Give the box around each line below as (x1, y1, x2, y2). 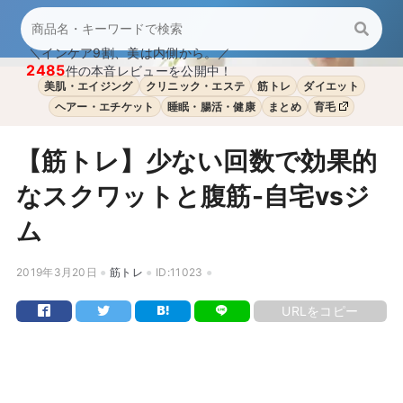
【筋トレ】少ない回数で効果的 (15, 146, 378, 176)
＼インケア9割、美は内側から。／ (28, 45, 231, 60)
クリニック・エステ (145, 79, 246, 93)
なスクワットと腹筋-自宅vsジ (15, 181, 371, 211)
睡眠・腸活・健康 (166, 100, 256, 113)
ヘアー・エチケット (54, 100, 155, 113)
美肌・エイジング (43, 79, 133, 93)
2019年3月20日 (15, 265, 98, 279)
